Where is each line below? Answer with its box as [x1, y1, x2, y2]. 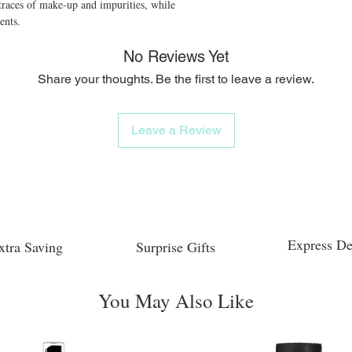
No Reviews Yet [123, 46, 229, 66]
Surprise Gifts [136, 236, 215, 256]
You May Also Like [98, 287, 254, 313]
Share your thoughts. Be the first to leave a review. [38, 71, 314, 86]
